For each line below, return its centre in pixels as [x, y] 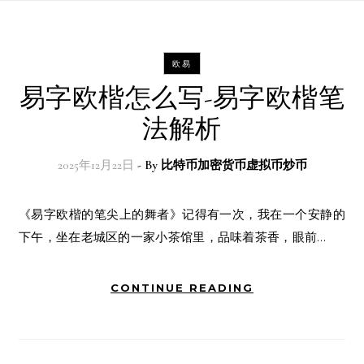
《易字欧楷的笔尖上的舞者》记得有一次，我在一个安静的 [31, 214]
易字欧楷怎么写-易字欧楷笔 [182, 98]
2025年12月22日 [95, 165]
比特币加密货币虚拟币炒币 [234, 165]
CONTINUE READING [182, 288]
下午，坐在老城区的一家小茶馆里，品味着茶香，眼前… [173, 237]
